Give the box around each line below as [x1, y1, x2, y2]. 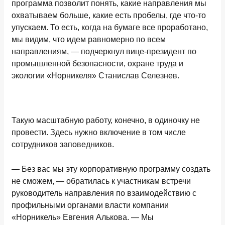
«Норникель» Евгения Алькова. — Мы [12, 213, 154, 221]
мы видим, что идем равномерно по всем [12, 35, 166, 44]
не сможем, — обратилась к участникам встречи [12, 177, 191, 185]
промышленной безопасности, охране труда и [12, 59, 183, 68]
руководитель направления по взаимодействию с [12, 189, 196, 197]
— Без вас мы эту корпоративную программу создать [12, 165, 210, 173]
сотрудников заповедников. [12, 140, 114, 149]
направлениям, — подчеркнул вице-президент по [12, 47, 196, 56]
